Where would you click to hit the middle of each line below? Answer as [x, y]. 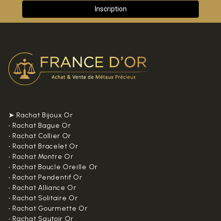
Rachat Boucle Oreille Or [54, 167]
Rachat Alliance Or [43, 187]
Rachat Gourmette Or [49, 208]
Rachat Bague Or [41, 125]
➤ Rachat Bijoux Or [40, 115]
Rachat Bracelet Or [44, 146]
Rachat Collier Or [41, 136]
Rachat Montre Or [42, 156]
